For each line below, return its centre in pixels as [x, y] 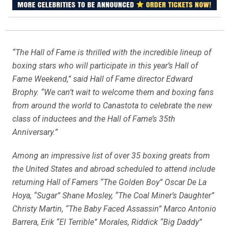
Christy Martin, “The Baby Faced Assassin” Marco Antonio [114, 209]
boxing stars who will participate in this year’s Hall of [105, 65]
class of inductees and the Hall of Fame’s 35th [94, 119]
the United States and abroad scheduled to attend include [114, 169]
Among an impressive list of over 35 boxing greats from [111, 155]
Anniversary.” [35, 132]
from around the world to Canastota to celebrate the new [112, 105]
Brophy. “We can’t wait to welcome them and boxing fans [113, 92]
